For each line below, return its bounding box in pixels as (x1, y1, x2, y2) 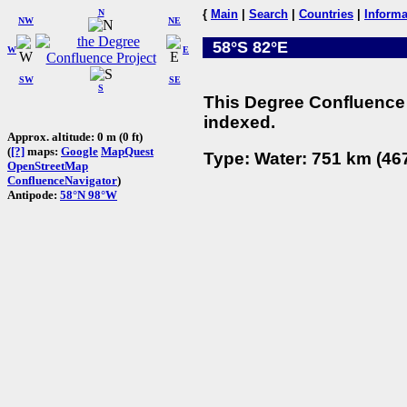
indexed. (203, 112, 275, 132)
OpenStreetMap (7, 158, 88, 173)
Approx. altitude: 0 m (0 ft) (7, 129, 143, 144)
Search (249, 7, 288, 21)
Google (61, 144, 98, 158)
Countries (299, 7, 353, 21)
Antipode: (7, 187, 60, 202)
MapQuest (101, 144, 154, 158)
